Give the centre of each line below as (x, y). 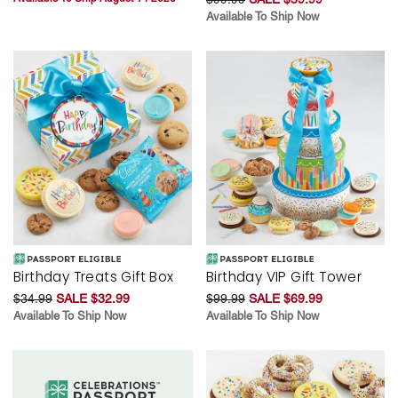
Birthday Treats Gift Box (94, 276)
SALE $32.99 (93, 298)
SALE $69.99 (286, 298)
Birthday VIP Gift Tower (284, 276)
